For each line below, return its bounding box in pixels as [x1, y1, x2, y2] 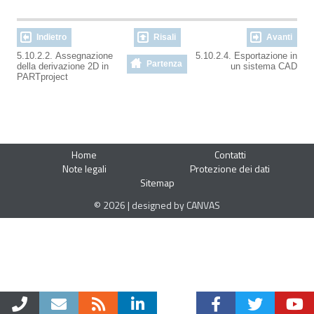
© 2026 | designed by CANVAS [94, 198, 220, 212]
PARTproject [17, 71, 74, 82]
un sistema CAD [231, 60, 297, 71]
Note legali [62, 161, 107, 175]
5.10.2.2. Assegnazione [17, 50, 113, 61]
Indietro [36, 32, 67, 42]
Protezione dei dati [190, 161, 270, 175]
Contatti [214, 147, 246, 161]
